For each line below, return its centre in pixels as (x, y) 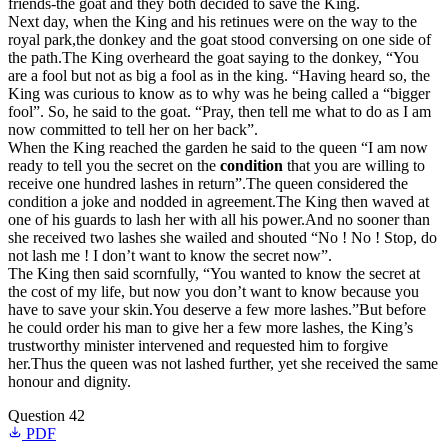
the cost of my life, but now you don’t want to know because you (213, 291)
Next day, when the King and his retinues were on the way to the (212, 21)
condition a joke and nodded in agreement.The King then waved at (218, 201)
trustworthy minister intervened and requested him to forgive (198, 345)
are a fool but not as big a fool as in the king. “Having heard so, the (219, 75)
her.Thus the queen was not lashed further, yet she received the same (223, 363)
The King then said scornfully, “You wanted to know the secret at (214, 273)
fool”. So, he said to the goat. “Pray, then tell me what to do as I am (219, 111)
